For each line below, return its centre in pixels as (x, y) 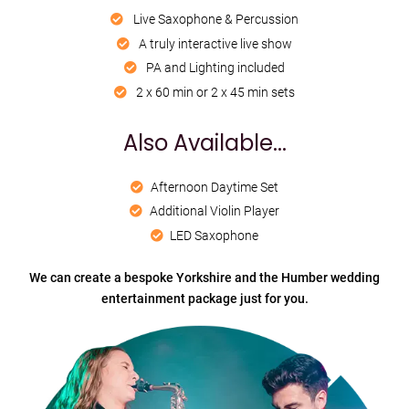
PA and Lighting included (215, 68)
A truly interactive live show (215, 43)
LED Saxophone (215, 236)
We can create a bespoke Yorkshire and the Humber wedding (204, 277)
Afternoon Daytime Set (214, 187)
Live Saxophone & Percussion (214, 19)
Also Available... (204, 143)
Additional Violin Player (214, 211)
